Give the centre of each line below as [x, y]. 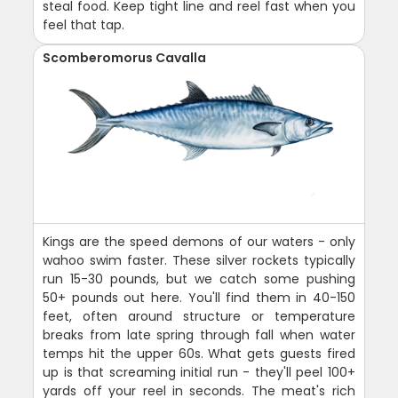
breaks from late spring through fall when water [199, 335]
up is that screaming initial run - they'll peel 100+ [199, 373]
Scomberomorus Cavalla [125, 58]
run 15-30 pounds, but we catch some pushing [199, 279]
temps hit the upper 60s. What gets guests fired [199, 354]
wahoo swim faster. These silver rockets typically [199, 261]
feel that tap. [84, 25]
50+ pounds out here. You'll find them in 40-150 [199, 298]
